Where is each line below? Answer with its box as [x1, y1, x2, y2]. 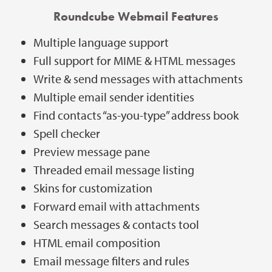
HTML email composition [33, 234, 160, 250]
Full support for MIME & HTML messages [33, 52, 236, 68]
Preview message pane [33, 143, 150, 159]
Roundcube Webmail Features [53, 8, 219, 24]
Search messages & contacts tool [33, 216, 199, 232]
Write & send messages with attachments [33, 70, 243, 86]
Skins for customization [33, 180, 152, 195]
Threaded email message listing [33, 161, 194, 177]
